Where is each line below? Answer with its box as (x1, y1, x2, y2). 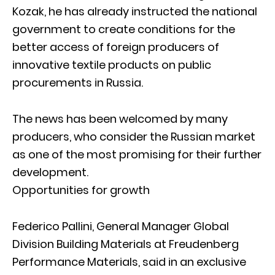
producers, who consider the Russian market (12, 128, 255, 144)
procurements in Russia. (12, 74, 143, 90)
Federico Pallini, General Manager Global (12, 218, 229, 234)
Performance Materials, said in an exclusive (12, 254, 246, 269)
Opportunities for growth (12, 182, 150, 198)
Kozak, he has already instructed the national (12, 3, 257, 19)
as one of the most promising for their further (12, 146, 261, 162)
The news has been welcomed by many (12, 110, 228, 126)
